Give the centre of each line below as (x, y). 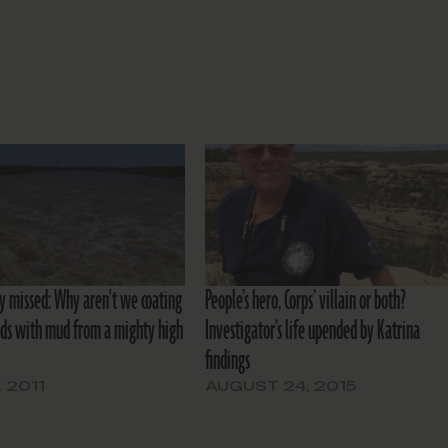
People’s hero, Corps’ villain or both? (306, 301)
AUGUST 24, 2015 (281, 386)
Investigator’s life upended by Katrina (313, 331)
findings (228, 361)
